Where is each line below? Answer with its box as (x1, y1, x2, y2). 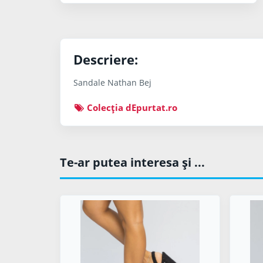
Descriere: (73, 50, 138, 68)
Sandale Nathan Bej (73, 77, 151, 88)
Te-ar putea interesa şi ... (60, 154, 205, 170)
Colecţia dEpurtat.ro (85, 102, 178, 113)
